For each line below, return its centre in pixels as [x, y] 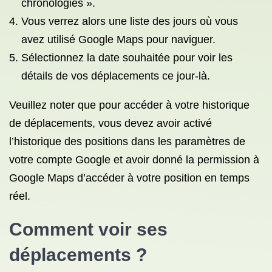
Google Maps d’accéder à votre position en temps [129, 178]
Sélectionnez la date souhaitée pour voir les [127, 58]
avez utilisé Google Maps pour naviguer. [118, 39]
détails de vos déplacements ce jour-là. [116, 76]
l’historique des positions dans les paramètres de [127, 141]
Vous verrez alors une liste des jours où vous [130, 21]
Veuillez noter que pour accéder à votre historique [129, 105]
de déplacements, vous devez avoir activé [110, 123]
